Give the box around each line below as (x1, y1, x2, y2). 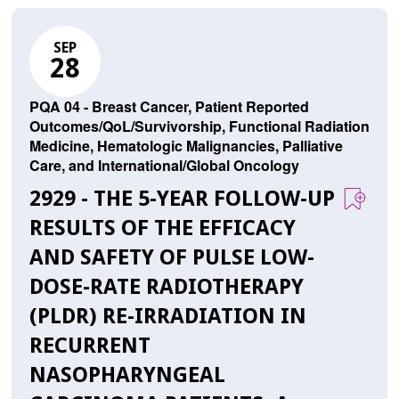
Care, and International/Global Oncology (28, 155, 299, 176)
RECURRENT (28, 333, 151, 359)
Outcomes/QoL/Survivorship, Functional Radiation (28, 116, 370, 137)
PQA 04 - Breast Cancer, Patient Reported (28, 96, 309, 118)
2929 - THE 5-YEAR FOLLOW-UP (28, 186, 335, 212)
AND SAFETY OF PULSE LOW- (28, 245, 314, 271)
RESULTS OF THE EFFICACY (28, 216, 296, 241)
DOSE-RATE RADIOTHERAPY (28, 274, 304, 300)
